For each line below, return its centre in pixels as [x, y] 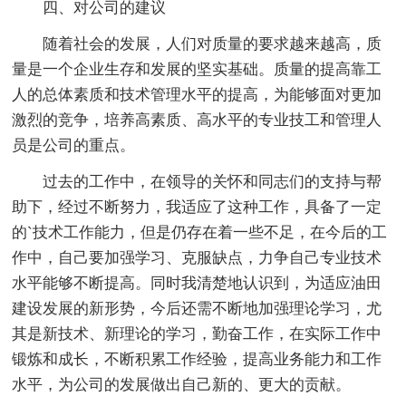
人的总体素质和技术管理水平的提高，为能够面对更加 [197, 94]
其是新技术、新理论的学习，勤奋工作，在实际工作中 [197, 333]
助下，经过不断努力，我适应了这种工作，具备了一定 [197, 207]
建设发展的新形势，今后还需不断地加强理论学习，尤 [197, 308]
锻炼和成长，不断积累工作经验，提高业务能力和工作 [197, 359]
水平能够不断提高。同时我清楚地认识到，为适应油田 [197, 283]
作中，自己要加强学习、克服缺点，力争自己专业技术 [197, 257]
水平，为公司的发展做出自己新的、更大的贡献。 [182, 384]
